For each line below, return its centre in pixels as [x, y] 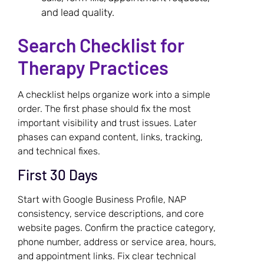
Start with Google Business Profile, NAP [102, 200]
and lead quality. [78, 12]
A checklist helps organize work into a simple [114, 94]
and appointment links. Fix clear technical [107, 256]
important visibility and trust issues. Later [107, 123]
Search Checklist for [101, 44]
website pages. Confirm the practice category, [117, 228]
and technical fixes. [59, 151]
